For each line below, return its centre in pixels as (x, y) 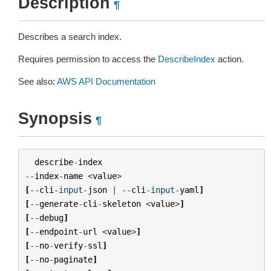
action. (230, 59)
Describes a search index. (70, 37)
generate (58, 204)
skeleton (121, 204)
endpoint (58, 231)
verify (68, 245)
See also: (38, 81)
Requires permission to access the (88, 59)
